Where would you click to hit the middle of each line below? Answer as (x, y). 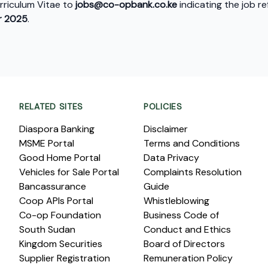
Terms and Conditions (192, 143)
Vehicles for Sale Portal (69, 172)
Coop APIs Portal (56, 201)
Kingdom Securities (61, 244)
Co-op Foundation (60, 215)
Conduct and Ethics (187, 229)
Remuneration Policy (188, 258)
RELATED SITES (51, 106)
